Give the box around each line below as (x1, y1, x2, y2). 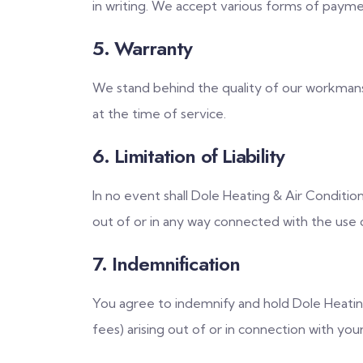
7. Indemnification (92, 249, 240, 278)
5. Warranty (92, 33, 193, 62)
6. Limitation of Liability (92, 141, 285, 170)
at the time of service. (92, 105, 226, 122)
